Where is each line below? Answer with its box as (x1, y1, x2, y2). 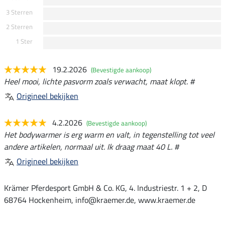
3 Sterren (6, 7, 33, 18)
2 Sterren (6, 22, 33, 32)
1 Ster (15, 36, 33, 47)
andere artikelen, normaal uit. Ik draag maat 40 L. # (4, 141, 179, 153)
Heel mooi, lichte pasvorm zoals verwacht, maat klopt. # (4, 75, 194, 88)
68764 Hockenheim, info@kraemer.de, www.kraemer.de (4, 194, 195, 206)
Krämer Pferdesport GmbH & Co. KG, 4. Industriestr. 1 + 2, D (4, 182, 207, 194)
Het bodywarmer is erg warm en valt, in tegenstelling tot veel (4, 129, 214, 141)
